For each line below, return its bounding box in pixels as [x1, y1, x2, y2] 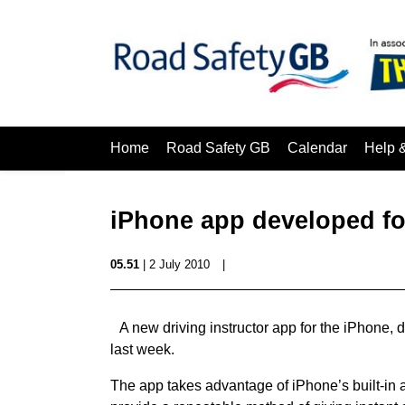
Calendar [287, 140, 347, 155]
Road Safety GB [166, 140, 270, 155]
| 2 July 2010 [139, 258, 210, 271]
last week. [110, 342, 174, 357]
